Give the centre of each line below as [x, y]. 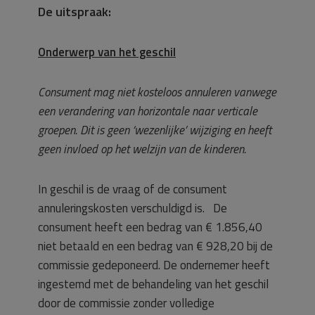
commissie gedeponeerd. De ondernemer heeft [154, 265]
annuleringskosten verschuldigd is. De [133, 208]
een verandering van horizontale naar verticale [148, 111]
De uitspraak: [75, 12]
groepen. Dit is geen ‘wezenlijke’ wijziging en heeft [155, 130]
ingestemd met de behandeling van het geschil [153, 284]
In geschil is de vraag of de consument [133, 189]
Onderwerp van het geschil [107, 52]
